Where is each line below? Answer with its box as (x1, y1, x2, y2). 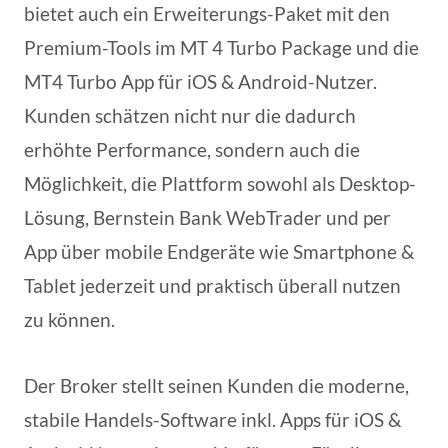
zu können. (24, 307, 115, 331)
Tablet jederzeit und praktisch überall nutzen (24, 273, 401, 297)
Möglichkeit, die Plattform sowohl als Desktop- (24, 171, 416, 195)
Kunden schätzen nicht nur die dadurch (24, 103, 356, 127)
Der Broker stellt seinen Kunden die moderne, (24, 373, 409, 397)
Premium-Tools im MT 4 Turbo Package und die (24, 35, 419, 59)
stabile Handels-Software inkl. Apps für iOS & (24, 407, 401, 431)
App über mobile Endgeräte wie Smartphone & (24, 239, 414, 263)
